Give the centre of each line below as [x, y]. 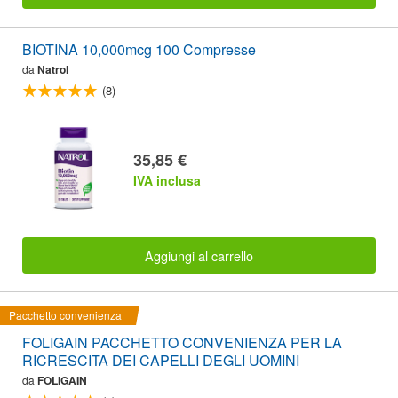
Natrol [53, 69]
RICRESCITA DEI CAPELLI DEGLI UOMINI [161, 360]
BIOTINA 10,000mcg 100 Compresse [139, 49]
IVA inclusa [167, 181]
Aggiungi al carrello [199, 255]
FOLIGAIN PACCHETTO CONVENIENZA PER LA [182, 342]
